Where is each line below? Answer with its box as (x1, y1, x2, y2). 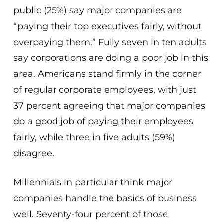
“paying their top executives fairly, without (13, 21, 202, 32)
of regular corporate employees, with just (13, 84, 196, 95)
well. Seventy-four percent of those (13, 209, 168, 220)
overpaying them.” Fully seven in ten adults (13, 37, 207, 48)
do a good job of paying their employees (13, 116, 193, 127)
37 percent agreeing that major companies (13, 100, 205, 111)
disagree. (13, 148, 54, 159)
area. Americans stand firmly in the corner (13, 68, 201, 79)
